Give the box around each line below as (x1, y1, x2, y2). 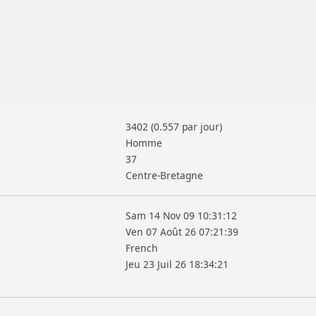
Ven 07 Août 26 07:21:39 (126, 225, 239, 239)
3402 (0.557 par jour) (126, 120, 223, 134)
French (126, 241, 159, 255)
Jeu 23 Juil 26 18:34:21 (126, 257, 229, 272)
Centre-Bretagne (126, 169, 204, 183)
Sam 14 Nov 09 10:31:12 (126, 209, 238, 223)
